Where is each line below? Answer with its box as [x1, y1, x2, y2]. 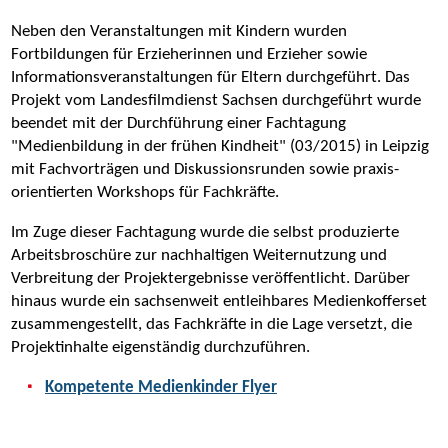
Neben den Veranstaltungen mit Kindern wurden [11, 22, 347, 40]
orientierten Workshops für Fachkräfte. [11, 183, 279, 201]
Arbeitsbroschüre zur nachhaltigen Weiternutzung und [11, 246, 387, 264]
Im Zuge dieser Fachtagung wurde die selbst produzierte [11, 223, 399, 241]
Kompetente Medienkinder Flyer [45, 378, 277, 396]
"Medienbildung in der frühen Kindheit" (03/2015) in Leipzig [11, 137, 429, 155]
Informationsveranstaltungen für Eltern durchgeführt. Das [11, 68, 410, 86]
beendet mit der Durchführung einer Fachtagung [11, 114, 346, 132]
